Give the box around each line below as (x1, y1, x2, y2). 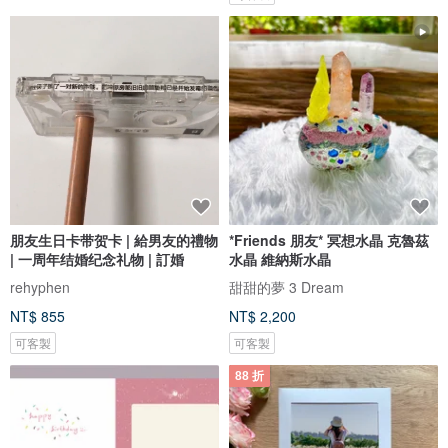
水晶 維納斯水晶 (229, 249, 331, 270)
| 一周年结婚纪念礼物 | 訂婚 (10, 249, 184, 270)
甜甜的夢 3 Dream (229, 277, 344, 298)
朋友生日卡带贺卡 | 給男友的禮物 (10, 230, 218, 251)
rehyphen (10, 277, 70, 298)
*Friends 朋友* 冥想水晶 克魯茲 (229, 230, 429, 251)
